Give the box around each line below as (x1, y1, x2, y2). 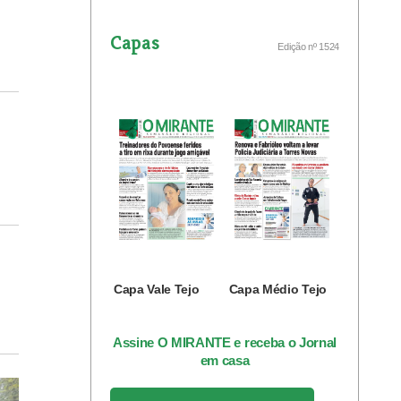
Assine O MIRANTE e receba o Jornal (112, 335, 337, 351)
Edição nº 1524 (277, 41, 339, 52)
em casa (200, 353, 250, 369)
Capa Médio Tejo (228, 282, 327, 297)
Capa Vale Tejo (114, 282, 200, 297)
